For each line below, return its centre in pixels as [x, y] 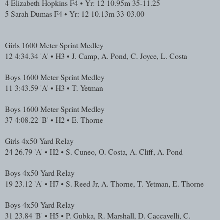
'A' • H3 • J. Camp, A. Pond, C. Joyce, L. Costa [114, 55]
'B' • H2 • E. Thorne [72, 119]
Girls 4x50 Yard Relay [39, 140]
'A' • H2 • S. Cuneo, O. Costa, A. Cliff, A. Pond [109, 151]
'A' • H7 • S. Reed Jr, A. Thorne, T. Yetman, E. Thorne [119, 183]
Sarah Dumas [31, 13]
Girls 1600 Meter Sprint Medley [54, 45]
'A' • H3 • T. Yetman [72, 87]
